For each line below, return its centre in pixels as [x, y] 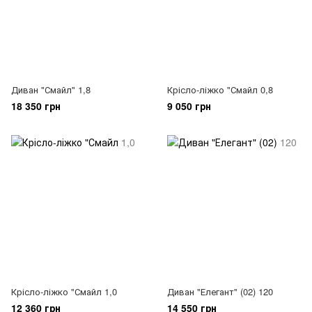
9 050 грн [189, 106]
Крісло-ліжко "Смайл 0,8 [220, 89]
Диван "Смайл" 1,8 [51, 89]
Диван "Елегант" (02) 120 [220, 291]
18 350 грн [36, 106]
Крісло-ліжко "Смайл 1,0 [64, 291]
